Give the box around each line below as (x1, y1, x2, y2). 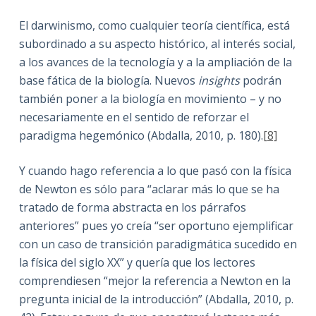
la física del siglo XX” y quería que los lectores (18, 254, 255, 270)
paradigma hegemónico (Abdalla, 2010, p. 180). (18, 127, 263, 143)
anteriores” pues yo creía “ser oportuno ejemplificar (18, 217, 293, 233)
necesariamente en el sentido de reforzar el (18, 109, 249, 125)
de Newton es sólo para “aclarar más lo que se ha (18, 181, 279, 197)
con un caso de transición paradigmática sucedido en (18, 236, 297, 252)
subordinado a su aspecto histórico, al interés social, (18, 35, 296, 51)
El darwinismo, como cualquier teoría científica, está (18, 17, 290, 33)
